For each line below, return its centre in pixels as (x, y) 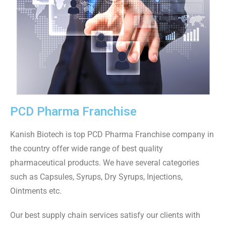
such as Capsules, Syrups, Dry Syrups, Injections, (96, 177)
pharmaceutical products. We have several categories (105, 163)
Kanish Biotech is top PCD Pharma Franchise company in (112, 134)
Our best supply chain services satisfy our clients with (105, 215)
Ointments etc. (36, 191)
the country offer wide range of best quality (87, 149)
